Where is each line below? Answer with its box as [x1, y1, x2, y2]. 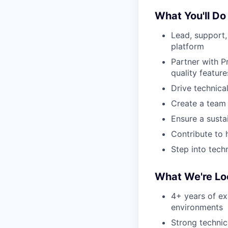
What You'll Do [155, 10, 226, 22]
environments [171, 202, 223, 213]
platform [171, 41, 204, 52]
